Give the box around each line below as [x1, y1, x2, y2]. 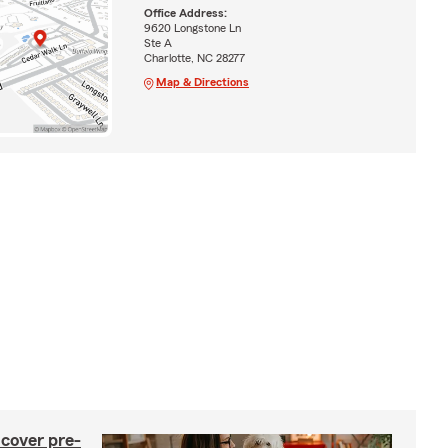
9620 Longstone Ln [143, 22, 241, 35]
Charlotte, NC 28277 [143, 52, 245, 65]
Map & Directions [155, 76, 249, 89]
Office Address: [143, 7, 227, 20]
